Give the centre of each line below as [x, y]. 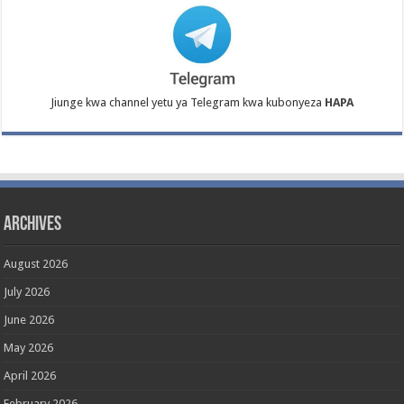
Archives [33, 225]
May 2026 [29, 347]
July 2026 [27, 291]
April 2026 [30, 375]
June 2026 [29, 319]
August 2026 [36, 263]
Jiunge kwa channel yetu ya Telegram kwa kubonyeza [187, 102]
